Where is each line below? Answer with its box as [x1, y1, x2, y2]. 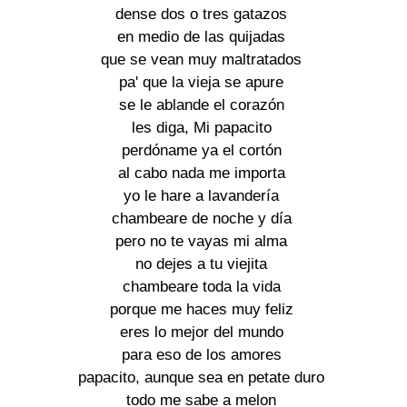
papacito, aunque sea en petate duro [78, 368, 325, 386]
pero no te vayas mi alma [115, 232, 288, 250]
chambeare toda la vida [122, 277, 281, 295]
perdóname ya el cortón [121, 141, 282, 159]
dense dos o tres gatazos [115, 5, 288, 23]
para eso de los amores [121, 345, 282, 363]
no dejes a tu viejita [135, 254, 268, 273]
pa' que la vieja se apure [119, 73, 284, 91]
